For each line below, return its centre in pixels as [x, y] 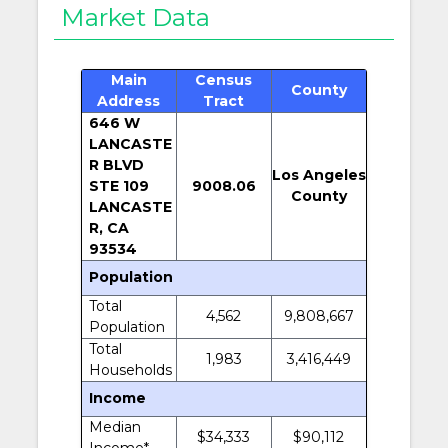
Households [130, 369]
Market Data [136, 17]
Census [224, 79]
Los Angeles [318, 174]
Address [129, 100]
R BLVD [116, 164]
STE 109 [118, 185]
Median [114, 426]
